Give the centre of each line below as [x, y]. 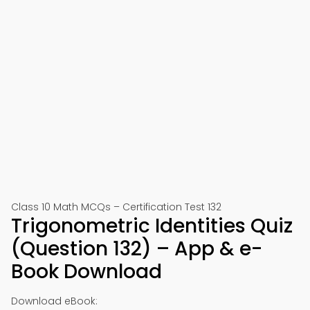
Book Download [86, 272]
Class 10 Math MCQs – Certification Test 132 [116, 207]
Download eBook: [54, 301]
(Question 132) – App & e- [137, 249]
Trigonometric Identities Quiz [152, 226]
